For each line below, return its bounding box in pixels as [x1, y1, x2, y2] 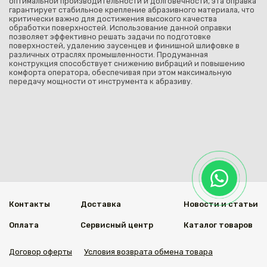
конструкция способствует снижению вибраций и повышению [9, 58, 245, 68]
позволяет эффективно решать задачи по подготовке [9, 32, 211, 41]
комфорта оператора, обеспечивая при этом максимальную [9, 67, 232, 77]
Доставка [80, 200, 121, 209]
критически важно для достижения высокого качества [9, 14, 217, 23]
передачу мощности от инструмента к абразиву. [9, 76, 193, 86]
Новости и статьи [184, 200, 258, 209]
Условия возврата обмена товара [84, 247, 213, 256]
